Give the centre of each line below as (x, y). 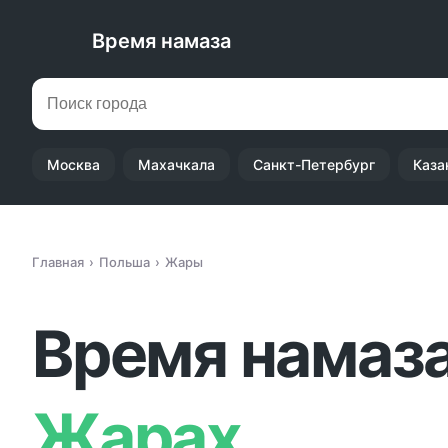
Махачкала (176, 164)
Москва (73, 164)
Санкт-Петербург (314, 164)
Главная (58, 262)
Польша (124, 262)
